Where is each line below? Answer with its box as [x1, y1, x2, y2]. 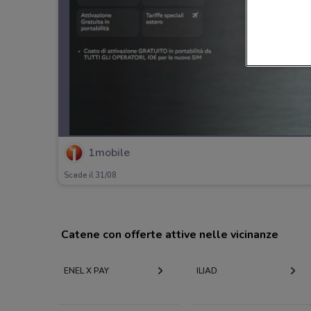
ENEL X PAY [64, 264, 109, 276]
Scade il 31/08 [64, 170, 117, 181]
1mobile [88, 145, 130, 161]
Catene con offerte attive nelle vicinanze [61, 226, 278, 242]
